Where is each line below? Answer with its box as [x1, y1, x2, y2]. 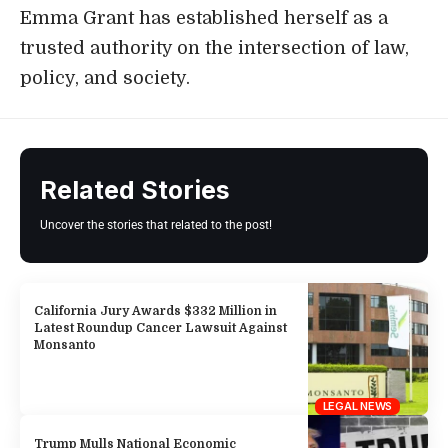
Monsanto [34, 338, 97, 352]
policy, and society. [20, 67, 190, 88]
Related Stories [40, 174, 230, 205]
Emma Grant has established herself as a [20, 7, 388, 28]
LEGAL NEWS [322, 399, 393, 414]
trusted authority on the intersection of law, [20, 37, 409, 58]
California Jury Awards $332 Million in [34, 304, 278, 318]
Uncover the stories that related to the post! [40, 217, 272, 232]
